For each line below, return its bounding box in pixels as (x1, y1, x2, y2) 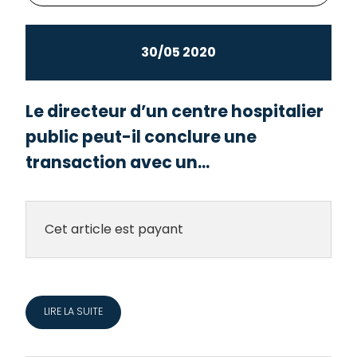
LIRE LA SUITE (43, 304, 103, 319)
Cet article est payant (44, 220, 183, 239)
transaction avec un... (25, 150, 210, 174)
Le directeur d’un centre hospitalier (25, 99, 324, 123)
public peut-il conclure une (25, 124, 257, 148)
